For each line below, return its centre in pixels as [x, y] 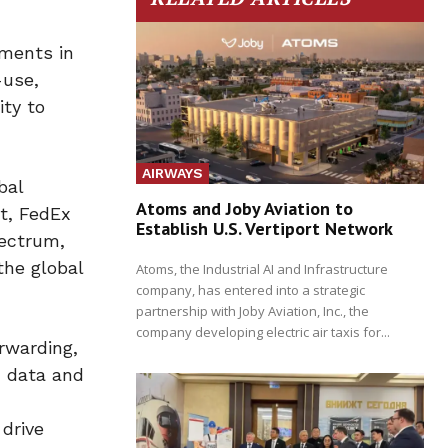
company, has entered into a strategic [250, 289]
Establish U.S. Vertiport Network [264, 228]
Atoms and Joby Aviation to [244, 208]
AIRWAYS [172, 172]
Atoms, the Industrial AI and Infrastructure [262, 268]
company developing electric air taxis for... [263, 331]
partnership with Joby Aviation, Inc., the [252, 310]
